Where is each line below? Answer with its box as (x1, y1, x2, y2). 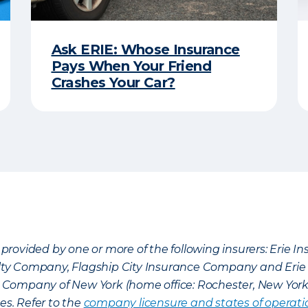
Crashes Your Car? (51, 74, 175, 91)
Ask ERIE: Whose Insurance (51, 41, 240, 58)
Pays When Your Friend (51, 58, 212, 74)
